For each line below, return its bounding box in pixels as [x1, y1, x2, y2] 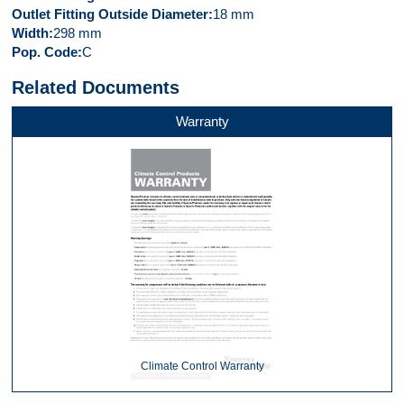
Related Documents [12, 78, 179, 97]
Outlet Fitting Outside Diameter [12, 6, 208, 22]
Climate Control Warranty [140, 360, 264, 372]
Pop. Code [12, 44, 78, 60]
